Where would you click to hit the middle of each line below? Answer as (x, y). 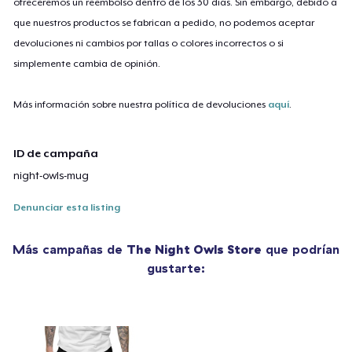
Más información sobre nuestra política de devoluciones (141, 105)
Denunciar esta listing (67, 208)
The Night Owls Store (194, 249)
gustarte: (176, 268)
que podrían (301, 249)
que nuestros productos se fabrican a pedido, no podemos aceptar (164, 23)
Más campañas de (70, 249)
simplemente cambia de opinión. (87, 64)
